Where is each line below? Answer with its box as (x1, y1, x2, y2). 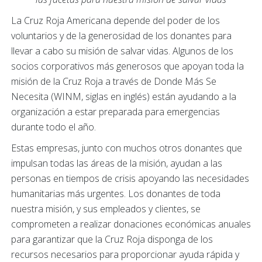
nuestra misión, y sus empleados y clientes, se (11, 202, 201, 215)
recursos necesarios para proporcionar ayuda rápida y (11, 248, 239, 261)
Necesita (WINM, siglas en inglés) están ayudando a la (11, 90, 236, 103)
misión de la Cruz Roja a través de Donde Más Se (11, 75, 216, 88)
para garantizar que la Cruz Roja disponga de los (11, 233, 213, 246)
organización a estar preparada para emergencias (11, 105, 220, 118)
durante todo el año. (11, 120, 96, 133)
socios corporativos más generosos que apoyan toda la (11, 60, 244, 73)
